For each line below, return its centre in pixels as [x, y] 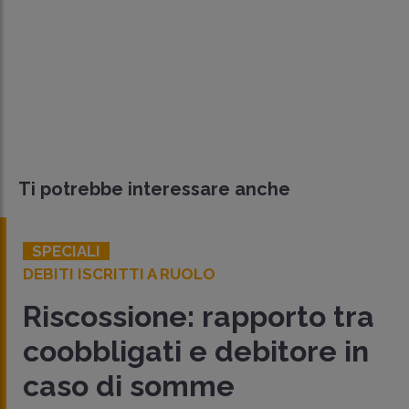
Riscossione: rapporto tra [199, 317]
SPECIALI [66, 252]
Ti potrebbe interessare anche [154, 189]
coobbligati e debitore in [196, 351]
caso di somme [129, 386]
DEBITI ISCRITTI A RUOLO [119, 274]
